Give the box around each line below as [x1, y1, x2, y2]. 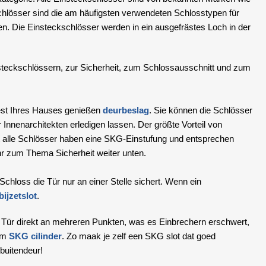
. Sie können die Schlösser [148, 104, 252, 115]
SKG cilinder [8, 230, 62, 241]
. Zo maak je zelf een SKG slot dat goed [61, 230, 216, 241]
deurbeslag [102, 104, 149, 115]
